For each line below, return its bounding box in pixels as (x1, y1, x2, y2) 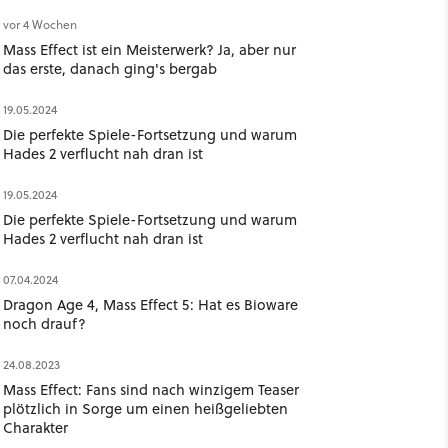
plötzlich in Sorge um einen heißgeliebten (2, 398, 288, 419)
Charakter (2, 417, 68, 438)
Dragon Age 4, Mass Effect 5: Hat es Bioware (2, 294, 298, 315)
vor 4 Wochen (2, 16, 77, 33)
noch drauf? (2, 313, 86, 334)
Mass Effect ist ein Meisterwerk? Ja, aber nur (2, 39, 296, 60)
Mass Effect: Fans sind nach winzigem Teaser (2, 379, 299, 400)
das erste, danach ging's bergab (2, 58, 217, 79)
